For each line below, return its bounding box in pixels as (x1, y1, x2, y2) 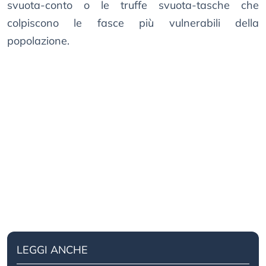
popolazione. (7, 34, 69, 48)
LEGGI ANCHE (17, 243, 88, 257)
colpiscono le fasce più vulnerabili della (7, 16, 259, 30)
